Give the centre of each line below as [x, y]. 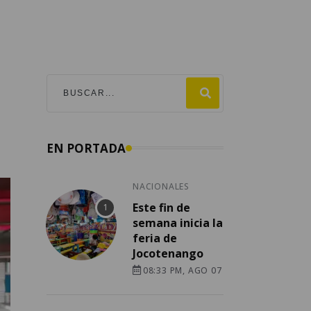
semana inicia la [178, 222]
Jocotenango [168, 253]
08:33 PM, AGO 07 [182, 270]
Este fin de [161, 207]
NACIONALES [161, 186]
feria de [155, 238]
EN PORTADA [86, 148]
